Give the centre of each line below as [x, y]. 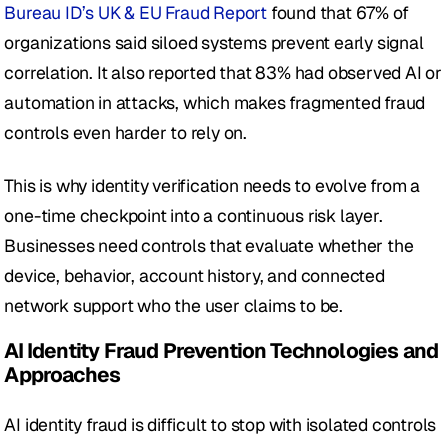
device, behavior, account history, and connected [194, 276]
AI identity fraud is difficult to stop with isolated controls [220, 425]
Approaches [62, 375]
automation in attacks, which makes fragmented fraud [215, 103]
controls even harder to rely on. [126, 133]
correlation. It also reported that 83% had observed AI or [223, 73]
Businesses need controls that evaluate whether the [209, 246]
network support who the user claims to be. [174, 306]
